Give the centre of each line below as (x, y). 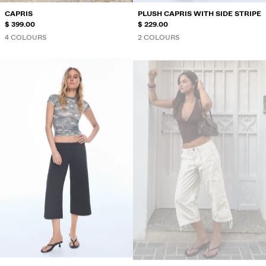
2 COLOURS (159, 37)
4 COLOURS (26, 37)
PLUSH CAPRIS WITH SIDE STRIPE (199, 14)
